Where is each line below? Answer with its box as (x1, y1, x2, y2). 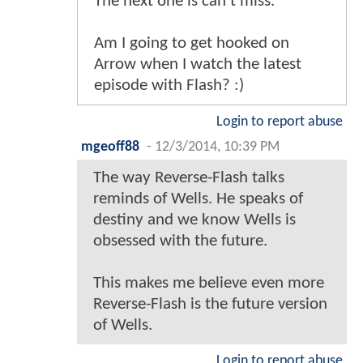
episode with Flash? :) (94, 76, 244, 94)
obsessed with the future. (93, 232, 267, 250)
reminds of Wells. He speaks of (93, 190, 303, 207)
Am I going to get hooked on (94, 34, 289, 52)
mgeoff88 (81, 139, 139, 154)
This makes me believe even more (93, 274, 324, 292)
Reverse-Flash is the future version (93, 295, 327, 313)
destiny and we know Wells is (93, 211, 296, 228)
